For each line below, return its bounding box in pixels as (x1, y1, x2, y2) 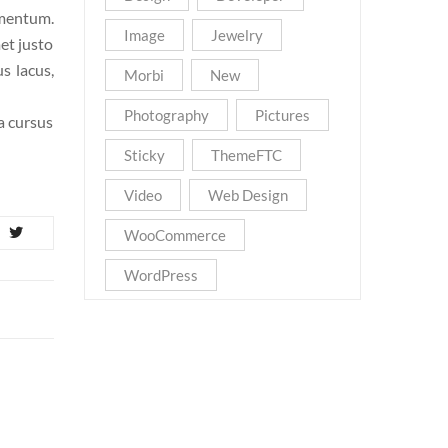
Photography (123, 106, 209, 124)
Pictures (254, 106, 310, 124)
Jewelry (210, 26, 263, 44)
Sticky (123, 146, 165, 164)
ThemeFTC (210, 146, 282, 164)
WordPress (123, 266, 198, 284)
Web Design (207, 186, 288, 204)
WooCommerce (123, 226, 226, 244)
